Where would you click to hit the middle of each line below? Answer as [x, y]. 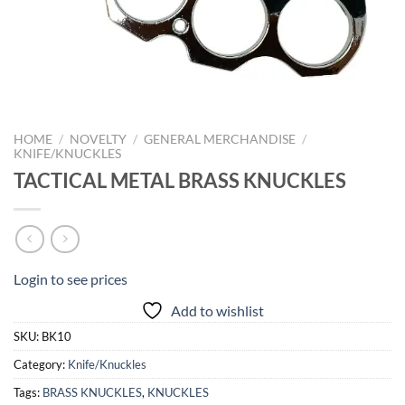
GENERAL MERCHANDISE [220, 139]
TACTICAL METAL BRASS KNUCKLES [180, 180]
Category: [41, 365]
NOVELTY [99, 139]
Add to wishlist [217, 311]
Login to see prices [71, 279]
